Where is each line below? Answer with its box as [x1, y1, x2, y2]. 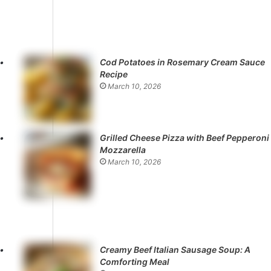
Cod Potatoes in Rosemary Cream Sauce [99, 57, 265, 68]
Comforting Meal [99, 256, 169, 267]
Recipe [99, 69, 128, 80]
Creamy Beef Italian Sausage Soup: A [99, 244, 250, 255]
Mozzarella [99, 145, 146, 155]
